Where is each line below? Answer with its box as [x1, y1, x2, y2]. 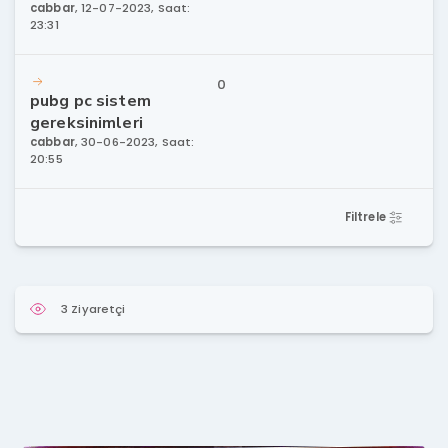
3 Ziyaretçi [61, 300, 126, 317]
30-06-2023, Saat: [81, 133, 195, 150]
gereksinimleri [30, 111, 143, 134]
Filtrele [344, 208, 389, 225]
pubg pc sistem [30, 89, 151, 112]
